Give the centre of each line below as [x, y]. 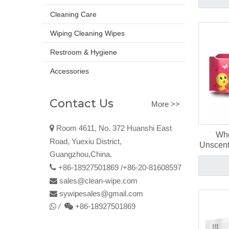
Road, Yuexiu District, [86, 141]
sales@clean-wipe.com [98, 181]
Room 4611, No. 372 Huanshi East [113, 128]
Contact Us [82, 104]
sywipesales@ [84, 193]
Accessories [70, 71]
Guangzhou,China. [81, 154]
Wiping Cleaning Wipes [87, 33]
